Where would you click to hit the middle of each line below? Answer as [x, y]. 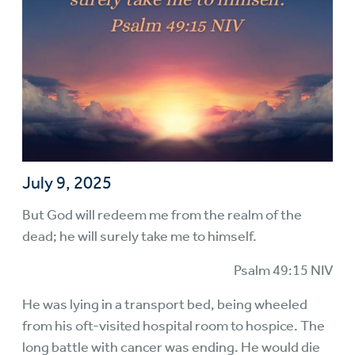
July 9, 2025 [67, 183]
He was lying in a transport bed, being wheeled [165, 304]
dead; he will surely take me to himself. [139, 236]
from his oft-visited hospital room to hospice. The [174, 326]
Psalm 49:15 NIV [283, 270]
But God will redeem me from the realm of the [162, 215]
